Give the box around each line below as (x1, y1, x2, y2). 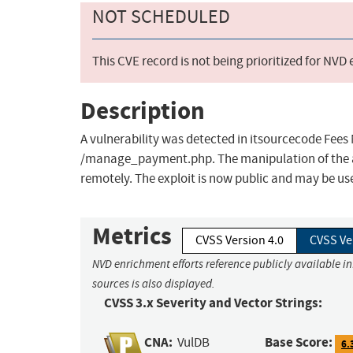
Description (80, 94, 205, 127)
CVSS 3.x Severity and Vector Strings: (104, 294, 322, 313)
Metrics (92, 220, 172, 253)
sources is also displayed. (92, 277, 215, 292)
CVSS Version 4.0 (195, 232, 284, 249)
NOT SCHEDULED (92, 5, 230, 29)
